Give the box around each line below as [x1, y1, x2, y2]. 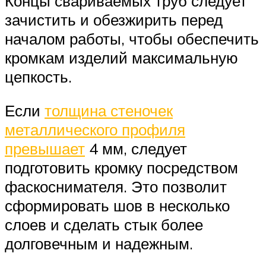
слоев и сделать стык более [5, 215, 203, 235]
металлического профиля [5, 120, 185, 140]
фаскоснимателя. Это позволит [5, 177, 227, 197]
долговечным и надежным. [5, 234, 193, 254]
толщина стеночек [45, 101, 173, 121]
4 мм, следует [85, 139, 187, 159]
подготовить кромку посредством [5, 158, 238, 178]
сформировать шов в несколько [5, 196, 230, 216]
